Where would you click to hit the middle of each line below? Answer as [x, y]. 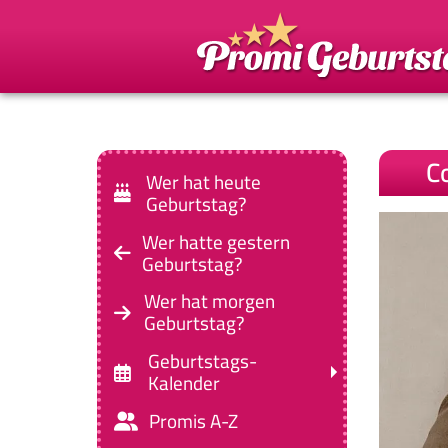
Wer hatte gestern [216, 241]
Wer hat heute [203, 181]
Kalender [183, 383]
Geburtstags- [202, 361]
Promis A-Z [194, 420]
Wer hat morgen [209, 301]
